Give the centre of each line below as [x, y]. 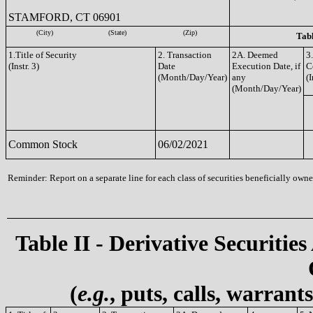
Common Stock [43, 144]
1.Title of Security [43, 55]
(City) [45, 32]
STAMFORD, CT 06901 [65, 17]
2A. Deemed [255, 55]
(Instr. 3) [24, 66]
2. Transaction [185, 55]
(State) [117, 32]
